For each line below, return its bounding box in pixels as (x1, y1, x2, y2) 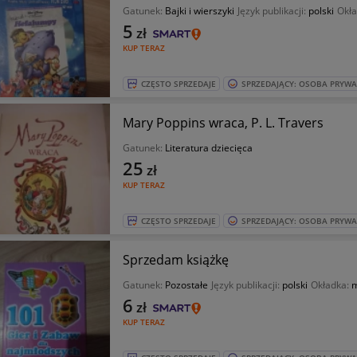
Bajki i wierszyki (164, 4, 234, 18)
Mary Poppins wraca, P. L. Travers (122, 114, 324, 131)
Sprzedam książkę (122, 251, 229, 269)
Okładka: (310, 278, 351, 292)
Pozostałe (164, 278, 208, 292)
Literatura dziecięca (164, 141, 253, 155)
